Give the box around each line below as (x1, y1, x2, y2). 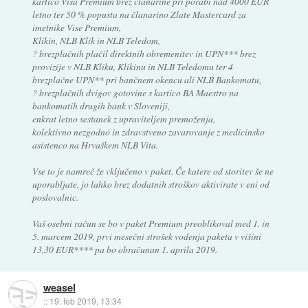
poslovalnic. (32, 190, 78, 203)
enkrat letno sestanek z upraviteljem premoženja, (32, 111, 215, 125)
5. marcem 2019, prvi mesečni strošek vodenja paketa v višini (32, 229, 261, 243)
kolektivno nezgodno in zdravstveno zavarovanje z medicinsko (32, 124, 265, 138)
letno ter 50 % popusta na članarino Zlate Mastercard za (32, 7, 246, 21)
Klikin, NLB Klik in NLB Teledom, (32, 33, 160, 47)
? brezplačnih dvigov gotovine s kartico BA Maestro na (32, 85, 239, 99)
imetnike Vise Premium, (32, 20, 121, 34)
